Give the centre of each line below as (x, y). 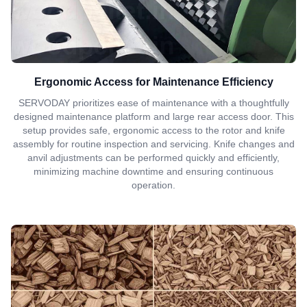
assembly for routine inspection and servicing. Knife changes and (153, 144)
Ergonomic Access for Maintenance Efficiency (153, 82)
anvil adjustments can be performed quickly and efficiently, (153, 158)
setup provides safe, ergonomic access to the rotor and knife (153, 131)
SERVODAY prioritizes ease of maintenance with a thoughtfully (153, 103)
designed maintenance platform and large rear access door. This (153, 117)
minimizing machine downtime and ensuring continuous (153, 172)
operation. (153, 185)
